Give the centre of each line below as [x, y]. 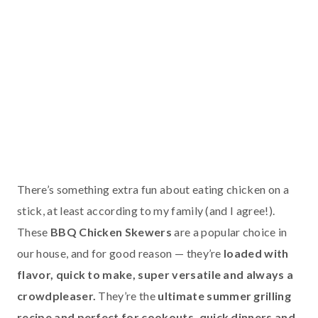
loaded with [256, 253]
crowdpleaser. [57, 295]
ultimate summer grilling [225, 295]
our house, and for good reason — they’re [121, 253]
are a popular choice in [231, 231]
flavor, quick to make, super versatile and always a [155, 274]
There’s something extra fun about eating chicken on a [153, 189]
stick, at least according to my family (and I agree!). [146, 210]
